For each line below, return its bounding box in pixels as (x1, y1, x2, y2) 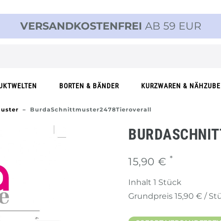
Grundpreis (128, 191, 175, 201)
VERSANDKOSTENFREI (20, 20, 142, 32)
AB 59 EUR (142, 20, 201, 32)
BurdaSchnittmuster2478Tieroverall (30, 106, 151, 113)
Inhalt (128, 178, 153, 187)
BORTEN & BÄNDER (59, 82, 119, 90)
